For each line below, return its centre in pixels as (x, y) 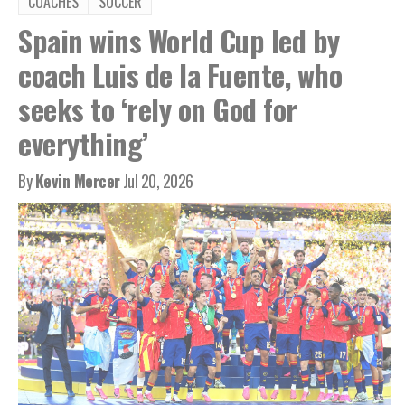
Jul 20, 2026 (158, 181)
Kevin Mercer (77, 181)
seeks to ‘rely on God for (158, 109)
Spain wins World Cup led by (179, 41)
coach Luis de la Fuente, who (180, 75)
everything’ (83, 144)
